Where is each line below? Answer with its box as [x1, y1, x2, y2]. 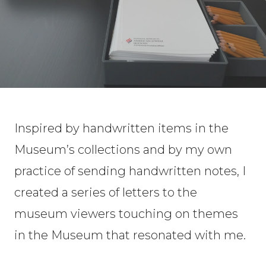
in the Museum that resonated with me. [14, 228, 246, 242]
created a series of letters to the [14, 185, 197, 199]
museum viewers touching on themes [14, 207, 238, 221]
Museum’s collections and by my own [14, 142, 232, 157]
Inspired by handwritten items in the [14, 121, 229, 135]
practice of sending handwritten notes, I [14, 164, 246, 178]
